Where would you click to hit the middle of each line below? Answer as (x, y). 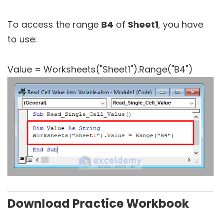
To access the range (54, 25)
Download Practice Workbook (98, 204)
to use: (22, 39)
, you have (181, 25)
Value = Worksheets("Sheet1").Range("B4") (100, 70)
